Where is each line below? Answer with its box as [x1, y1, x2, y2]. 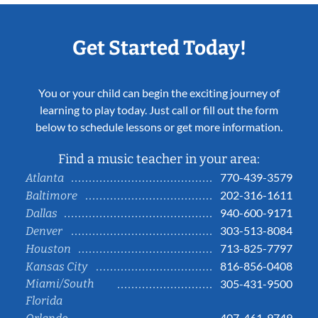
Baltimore [26, 189, 77, 203]
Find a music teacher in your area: [58, 151, 260, 168]
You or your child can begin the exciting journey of [38, 86, 280, 100]
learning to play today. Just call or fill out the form [40, 103, 278, 117]
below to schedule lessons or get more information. [35, 120, 283, 134]
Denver [26, 224, 62, 238]
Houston [26, 242, 71, 256]
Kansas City [26, 260, 87, 274]
